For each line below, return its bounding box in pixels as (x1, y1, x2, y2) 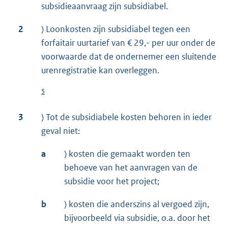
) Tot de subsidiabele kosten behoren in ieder (41, 111, 212, 123)
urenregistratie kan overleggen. (41, 65, 159, 76)
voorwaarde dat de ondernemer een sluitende (41, 51, 216, 63)
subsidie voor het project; (64, 176, 159, 187)
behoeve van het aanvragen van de (64, 162, 197, 174)
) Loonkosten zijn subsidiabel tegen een (41, 23, 190, 35)
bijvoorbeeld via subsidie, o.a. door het (64, 212, 210, 224)
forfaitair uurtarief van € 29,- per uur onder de (41, 37, 215, 49)
